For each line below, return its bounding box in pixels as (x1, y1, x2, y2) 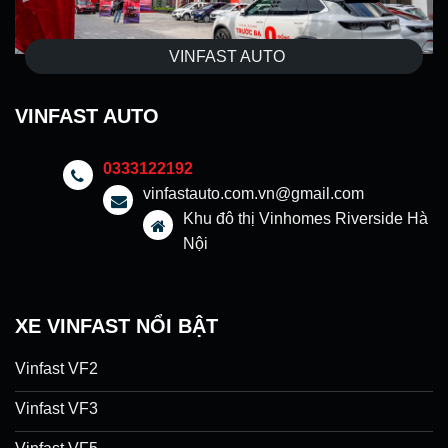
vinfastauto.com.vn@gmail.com (143, 184, 364, 202)
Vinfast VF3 (15, 400, 98, 418)
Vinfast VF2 (15, 360, 98, 378)
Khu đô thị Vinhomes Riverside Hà (183, 209, 428, 227)
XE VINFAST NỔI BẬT (15, 314, 218, 337)
